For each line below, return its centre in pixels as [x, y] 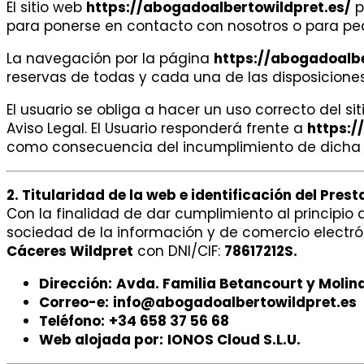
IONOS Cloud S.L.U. [234, 340]
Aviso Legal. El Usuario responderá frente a [157, 129]
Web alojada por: [101, 340]
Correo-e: [74, 303]
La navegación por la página [110, 59]
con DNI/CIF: [179, 251]
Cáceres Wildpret [70, 251]
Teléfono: [72, 321]
